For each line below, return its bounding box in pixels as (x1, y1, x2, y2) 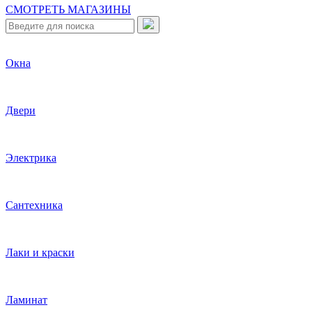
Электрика (6, 151, 56, 164)
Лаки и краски (6, 246, 75, 258)
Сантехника (6, 198, 63, 211)
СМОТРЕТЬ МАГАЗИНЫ (6, 3, 131, 15)
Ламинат (6, 293, 47, 306)
